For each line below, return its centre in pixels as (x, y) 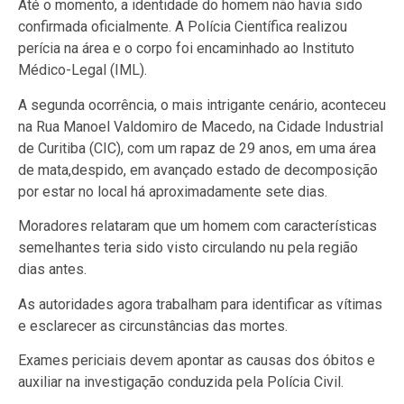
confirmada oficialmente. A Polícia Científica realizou (183, 27)
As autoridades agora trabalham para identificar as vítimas (200, 304)
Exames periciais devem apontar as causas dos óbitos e (197, 360)
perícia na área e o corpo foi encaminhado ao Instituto (186, 49)
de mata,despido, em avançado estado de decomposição (198, 170)
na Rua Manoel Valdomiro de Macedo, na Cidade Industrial (201, 126)
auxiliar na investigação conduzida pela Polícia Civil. (181, 381)
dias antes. (52, 270)
